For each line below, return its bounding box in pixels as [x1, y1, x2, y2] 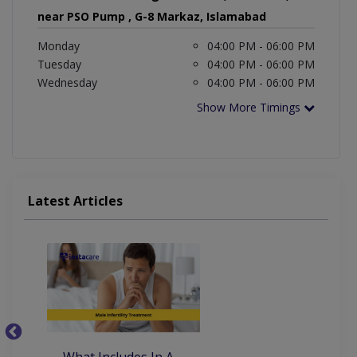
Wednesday [37, 75, 97, 91]
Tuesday [37, 57, 81, 73]
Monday [37, 38, 80, 54]
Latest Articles [28, 192, 123, 210]
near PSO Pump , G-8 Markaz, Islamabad [37, 9, 266, 25]
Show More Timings [197, 100, 304, 116]
